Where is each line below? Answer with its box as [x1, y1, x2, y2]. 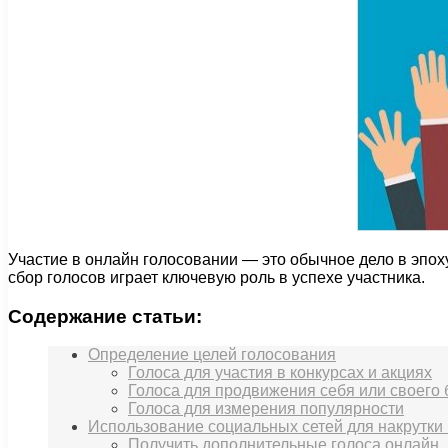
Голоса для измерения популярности [128, 400, 404, 418]
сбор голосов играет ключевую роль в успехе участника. [8, 268, 425, 286]
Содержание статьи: [8, 305, 202, 327]
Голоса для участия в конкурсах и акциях [128, 364, 432, 382]
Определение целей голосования [88, 346, 336, 364]
